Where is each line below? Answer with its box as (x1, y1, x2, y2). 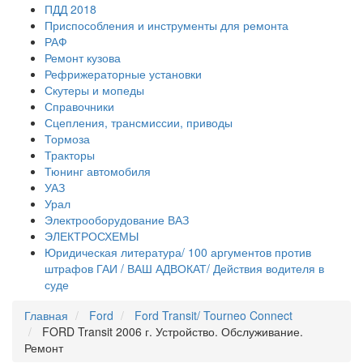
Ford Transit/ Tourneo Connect (135, 307, 293, 323)
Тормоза (45, 130, 90, 147)
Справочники (45, 98, 114, 114)
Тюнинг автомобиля (45, 163, 151, 179)
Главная (24, 307, 68, 323)
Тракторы (45, 147, 95, 163)
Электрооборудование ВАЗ (45, 211, 189, 228)
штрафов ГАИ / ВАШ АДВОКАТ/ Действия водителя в (45, 260, 324, 276)
